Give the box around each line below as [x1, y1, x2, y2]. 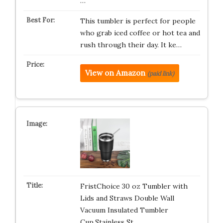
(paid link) [147, 70, 174, 77]
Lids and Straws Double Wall [80, 194, 174, 203]
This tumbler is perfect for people [80, 16, 196, 25]
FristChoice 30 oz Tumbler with [80, 182, 188, 191]
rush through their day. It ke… [80, 40, 182, 49]
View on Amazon [85, 68, 145, 78]
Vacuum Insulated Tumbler [80, 206, 168, 215]
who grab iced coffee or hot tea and [80, 28, 200, 37]
